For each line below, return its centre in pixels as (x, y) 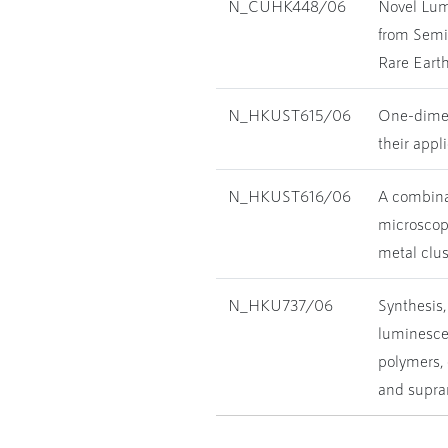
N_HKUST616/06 (289, 195)
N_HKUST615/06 (289, 114)
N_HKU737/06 (280, 304)
